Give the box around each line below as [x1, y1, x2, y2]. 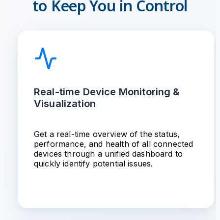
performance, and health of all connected [34, 139, 193, 149]
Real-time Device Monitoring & [34, 86, 180, 98]
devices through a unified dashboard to [34, 149, 183, 159]
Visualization [34, 98, 96, 110]
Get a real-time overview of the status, [34, 129, 180, 139]
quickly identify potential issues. [34, 159, 153, 168]
